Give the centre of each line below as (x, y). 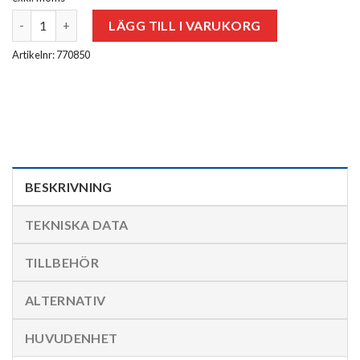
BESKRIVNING (69, 186)
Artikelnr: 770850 (51, 54)
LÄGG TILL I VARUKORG (185, 25)
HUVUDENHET (72, 337)
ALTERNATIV (65, 300)
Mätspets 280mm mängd (78, 18)
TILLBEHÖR (62, 262)
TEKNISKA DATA (77, 224)
